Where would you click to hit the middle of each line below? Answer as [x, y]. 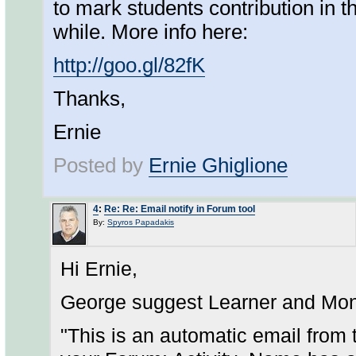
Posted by [101, 165]
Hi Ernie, [99, 269]
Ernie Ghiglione [218, 165]
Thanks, [89, 99]
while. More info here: [151, 32]
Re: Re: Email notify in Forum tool [180, 209]
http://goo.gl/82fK [129, 65]
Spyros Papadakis [141, 222]
